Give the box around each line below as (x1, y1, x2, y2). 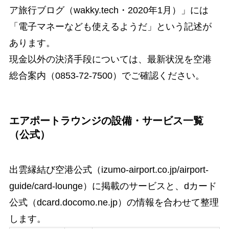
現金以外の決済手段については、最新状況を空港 (9, 54, 212, 64)
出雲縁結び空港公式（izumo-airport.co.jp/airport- (9, 165, 209, 175)
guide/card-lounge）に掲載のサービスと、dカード (9, 181, 217, 192)
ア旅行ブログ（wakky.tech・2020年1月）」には (9, 5, 209, 15)
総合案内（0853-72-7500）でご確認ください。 (9, 70, 204, 81)
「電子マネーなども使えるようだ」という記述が (9, 21, 212, 32)
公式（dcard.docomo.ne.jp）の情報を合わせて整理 (9, 197, 219, 208)
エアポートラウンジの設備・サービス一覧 (9, 114, 203, 126)
